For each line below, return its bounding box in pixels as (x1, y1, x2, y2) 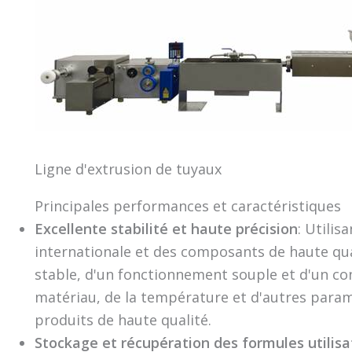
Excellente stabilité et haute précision (35, 219, 298, 238)
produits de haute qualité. (35, 310, 211, 329)
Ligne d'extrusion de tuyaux (35, 159, 222, 178)
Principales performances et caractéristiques (35, 196, 341, 215)
